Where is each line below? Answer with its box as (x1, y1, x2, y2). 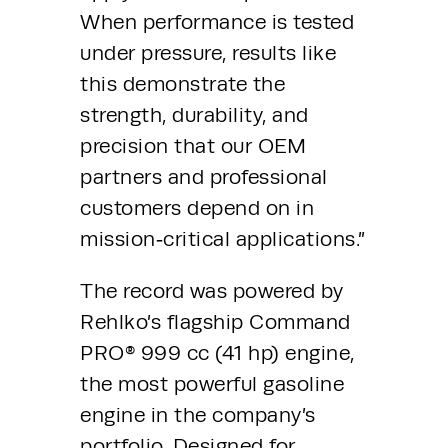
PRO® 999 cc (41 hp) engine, (80, 340, 355, 365)
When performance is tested (80, 9, 354, 34)
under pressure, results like (80, 40, 336, 65)
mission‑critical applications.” (80, 226, 366, 251)
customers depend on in (80, 195, 314, 220)
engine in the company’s (80, 402, 316, 427)
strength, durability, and (80, 102, 309, 127)
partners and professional (80, 164, 328, 189)
